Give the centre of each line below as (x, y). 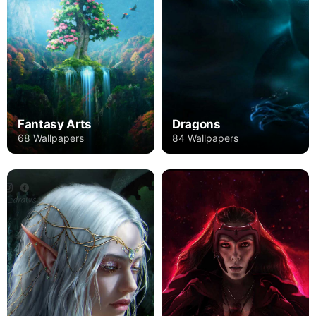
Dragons (196, 124)
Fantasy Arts (55, 124)
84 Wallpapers (205, 138)
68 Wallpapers (51, 138)
